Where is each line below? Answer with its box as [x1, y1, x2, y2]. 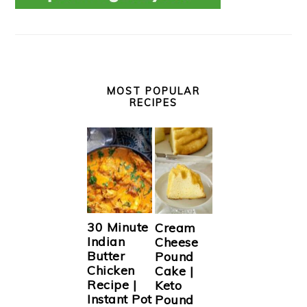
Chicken [87, 262, 135, 279]
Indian [87, 234, 125, 250]
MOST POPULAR [107, 84, 200, 97]
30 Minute [87, 219, 149, 236]
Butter [87, 248, 125, 265]
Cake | [155, 262, 194, 279]
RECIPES [130, 96, 177, 109]
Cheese [155, 234, 199, 250]
